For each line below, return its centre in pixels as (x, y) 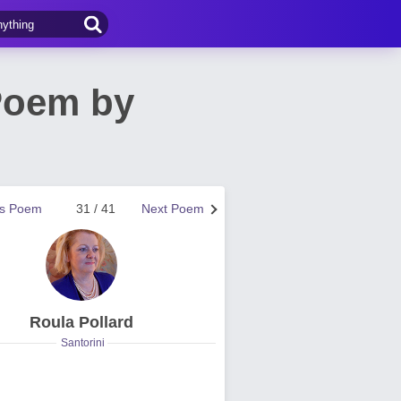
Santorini (82, 343)
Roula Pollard (81, 322)
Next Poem (173, 209)
